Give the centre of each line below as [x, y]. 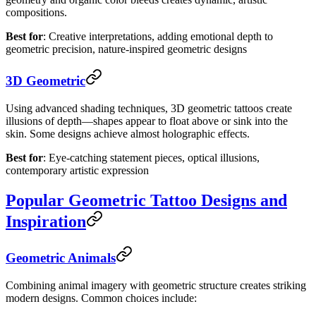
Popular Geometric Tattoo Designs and [146, 200]
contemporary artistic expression [77, 171]
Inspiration [46, 221]
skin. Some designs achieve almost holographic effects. [128, 134]
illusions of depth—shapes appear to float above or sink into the [147, 121]
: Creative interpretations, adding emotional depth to [158, 36]
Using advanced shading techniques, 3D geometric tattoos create [149, 109]
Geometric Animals [61, 257]
